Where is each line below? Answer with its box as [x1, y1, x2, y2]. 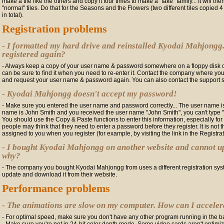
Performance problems [2, 182, 110, 194]
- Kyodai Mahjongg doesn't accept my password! [2, 89, 177, 98]
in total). [2, 11, 23, 18]
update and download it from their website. [2, 171, 117, 178]
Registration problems [2, 22, 107, 35]
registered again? [2, 49, 65, 59]
